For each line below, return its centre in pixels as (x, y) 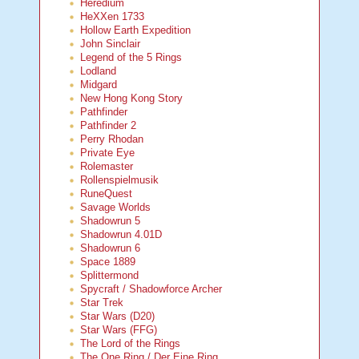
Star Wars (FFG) (119, 330)
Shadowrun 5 (111, 221)
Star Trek (102, 303)
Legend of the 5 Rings (131, 58)
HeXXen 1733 (113, 17)
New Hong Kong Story (132, 99)
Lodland (99, 71)
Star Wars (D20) (118, 317)
